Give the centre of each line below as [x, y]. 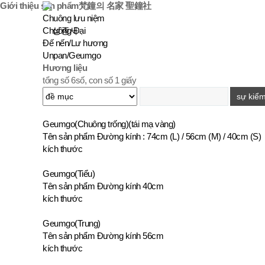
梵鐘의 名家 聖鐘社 [115, 6]
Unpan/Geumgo [72, 56]
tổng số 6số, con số [78, 80]
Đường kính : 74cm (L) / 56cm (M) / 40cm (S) [179, 137]
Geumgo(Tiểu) [69, 174]
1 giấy [124, 80]
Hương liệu [65, 68]
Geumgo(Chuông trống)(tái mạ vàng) [109, 124]
